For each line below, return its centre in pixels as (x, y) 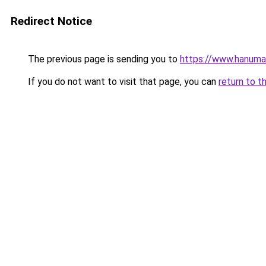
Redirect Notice (51, 21)
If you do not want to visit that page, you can (122, 82)
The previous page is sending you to (103, 59)
